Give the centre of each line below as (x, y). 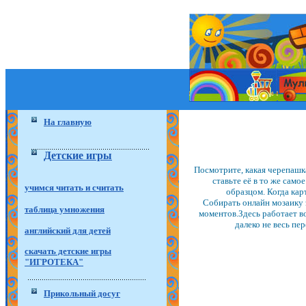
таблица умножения (65, 209)
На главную (68, 122)
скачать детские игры (68, 251)
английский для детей (68, 230)
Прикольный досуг (82, 293)
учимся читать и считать (74, 187)
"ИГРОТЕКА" (54, 262)
